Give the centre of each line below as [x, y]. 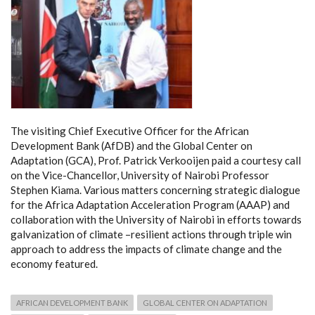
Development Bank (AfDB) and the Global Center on [131, 145]
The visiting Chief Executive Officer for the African [130, 130]
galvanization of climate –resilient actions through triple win [151, 234]
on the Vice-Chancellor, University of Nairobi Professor [140, 175]
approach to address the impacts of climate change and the [146, 249]
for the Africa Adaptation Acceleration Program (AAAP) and [150, 204]
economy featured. [54, 263]
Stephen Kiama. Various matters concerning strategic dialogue [155, 189]
